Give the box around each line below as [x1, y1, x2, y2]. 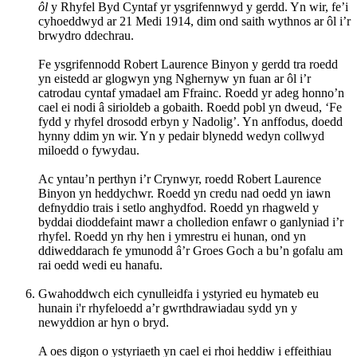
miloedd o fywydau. [38, 143, 139, 157]
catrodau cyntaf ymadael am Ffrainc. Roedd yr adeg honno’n [38, 85, 344, 100]
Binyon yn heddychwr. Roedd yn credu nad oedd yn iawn [38, 186, 331, 200]
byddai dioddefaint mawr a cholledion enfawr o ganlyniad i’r [38, 214, 343, 229]
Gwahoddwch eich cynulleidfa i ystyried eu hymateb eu [38, 286, 319, 300]
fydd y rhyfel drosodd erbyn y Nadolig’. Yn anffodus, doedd [38, 114, 343, 128]
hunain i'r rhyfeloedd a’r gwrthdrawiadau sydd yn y [38, 300, 297, 315]
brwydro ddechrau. [38, 28, 134, 42]
